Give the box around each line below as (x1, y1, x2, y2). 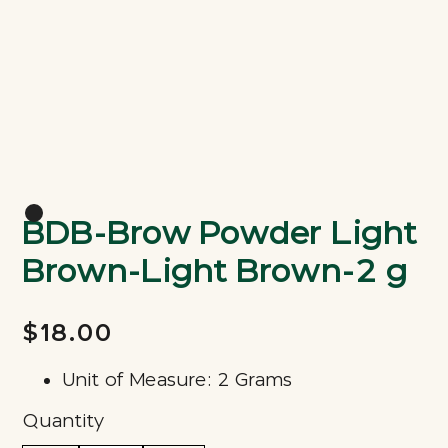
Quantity (22, 410, 105, 433)
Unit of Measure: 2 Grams (62, 369, 293, 392)
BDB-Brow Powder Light (22, 213, 419, 253)
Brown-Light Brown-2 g (22, 251, 409, 291)
